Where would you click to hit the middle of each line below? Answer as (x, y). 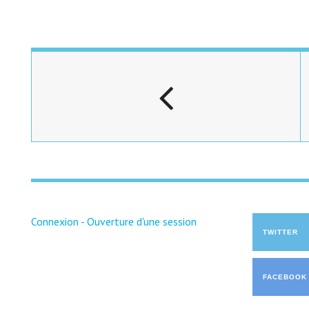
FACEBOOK (285, 277)
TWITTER (281, 232)
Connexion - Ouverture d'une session (114, 221)
